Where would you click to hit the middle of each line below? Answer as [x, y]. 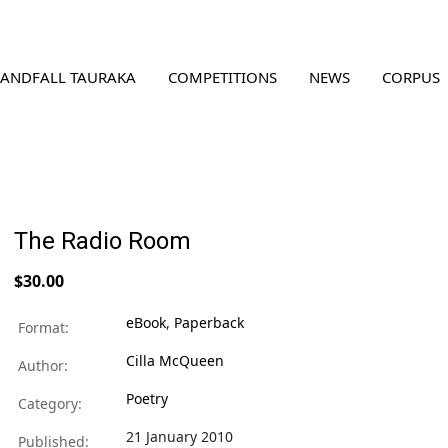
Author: [41, 365]
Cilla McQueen [175, 360]
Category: [48, 403]
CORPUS [411, 77]
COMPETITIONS [222, 77]
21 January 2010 [179, 436]
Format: [41, 327]
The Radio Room [102, 241]
